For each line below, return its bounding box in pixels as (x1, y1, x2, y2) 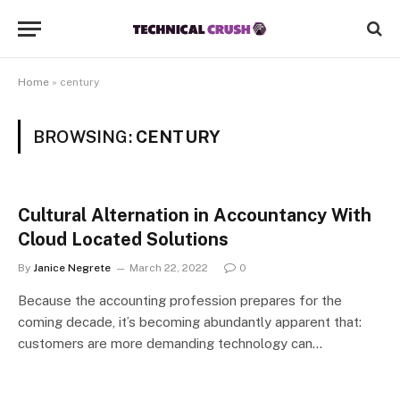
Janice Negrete (33, 262, 111, 274)
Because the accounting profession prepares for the (18, 293, 342, 308)
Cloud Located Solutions (18, 229, 229, 250)
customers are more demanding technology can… (18, 336, 322, 351)
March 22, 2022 (129, 262, 208, 274)
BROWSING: (33, 127, 136, 146)
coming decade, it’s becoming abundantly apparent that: (18, 314, 362, 329)
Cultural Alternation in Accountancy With (18, 204, 371, 226)
